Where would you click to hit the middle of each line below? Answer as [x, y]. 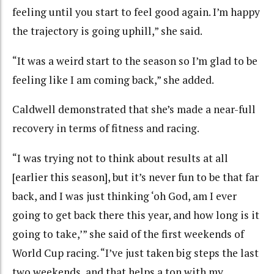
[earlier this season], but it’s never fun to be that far [135, 177]
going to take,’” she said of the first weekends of [128, 234]
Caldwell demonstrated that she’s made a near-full [134, 109]
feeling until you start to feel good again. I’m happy [136, 12]
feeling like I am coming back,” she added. [113, 80]
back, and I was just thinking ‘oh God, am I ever [124, 196]
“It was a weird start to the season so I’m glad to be [135, 61]
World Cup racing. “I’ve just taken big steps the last [135, 253]
